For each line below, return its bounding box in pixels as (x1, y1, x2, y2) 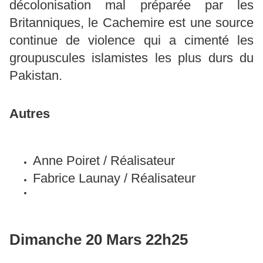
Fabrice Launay (33, 170, 120, 186)
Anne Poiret (33, 153, 100, 168)
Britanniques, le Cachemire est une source (9, 15, 254, 30)
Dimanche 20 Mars (9, 230, 141, 248)
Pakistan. (9, 68, 62, 83)
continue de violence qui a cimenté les (9, 32, 254, 48)
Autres (9, 106, 50, 122)
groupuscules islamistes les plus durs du (9, 50, 254, 65)
